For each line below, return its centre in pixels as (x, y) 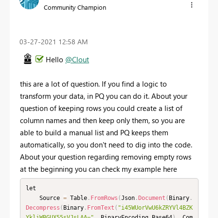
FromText (100, 208)
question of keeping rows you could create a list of (101, 108)
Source (51, 198)
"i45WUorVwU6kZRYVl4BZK (155, 208)
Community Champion (75, 7)
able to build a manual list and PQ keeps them (94, 132)
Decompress (43, 208)
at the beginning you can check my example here (99, 169)
